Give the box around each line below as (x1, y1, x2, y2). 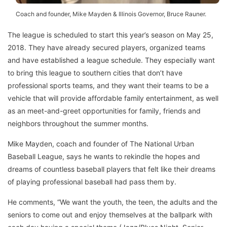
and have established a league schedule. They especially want (8, 56, 215, 65)
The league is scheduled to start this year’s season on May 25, (8, 30, 213, 40)
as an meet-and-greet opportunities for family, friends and (8, 106, 201, 116)
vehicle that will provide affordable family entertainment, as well (8, 94, 218, 103)
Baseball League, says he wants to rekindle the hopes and (8, 152, 200, 161)
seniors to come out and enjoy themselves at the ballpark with (8, 210, 212, 219)
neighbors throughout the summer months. (8, 119, 148, 128)
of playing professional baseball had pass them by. (8, 177, 176, 186)
